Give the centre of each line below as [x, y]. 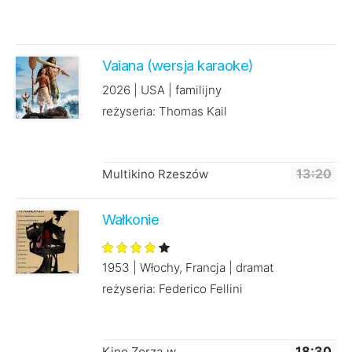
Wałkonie [130, 220]
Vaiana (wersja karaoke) [178, 65]
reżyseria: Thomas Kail [164, 112]
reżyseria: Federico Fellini [172, 289]
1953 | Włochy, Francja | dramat [187, 268]
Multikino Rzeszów [155, 174]
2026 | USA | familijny [161, 90]
